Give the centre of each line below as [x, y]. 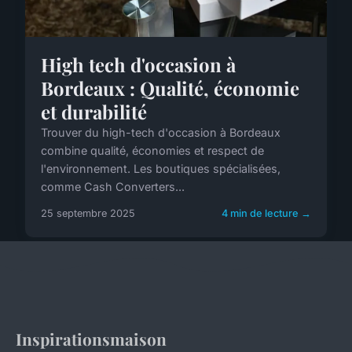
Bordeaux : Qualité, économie [170, 88]
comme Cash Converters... [113, 186]
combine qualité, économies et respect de [152, 150]
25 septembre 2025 [88, 213]
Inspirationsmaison [91, 338]
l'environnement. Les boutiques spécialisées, [161, 168]
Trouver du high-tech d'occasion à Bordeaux [161, 132]
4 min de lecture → [266, 213]
